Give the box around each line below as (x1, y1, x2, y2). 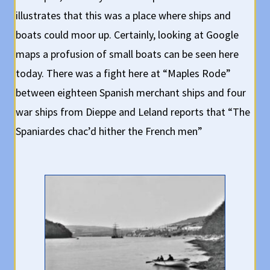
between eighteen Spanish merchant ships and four (16, 86, 246, 100)
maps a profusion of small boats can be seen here (16, 47, 239, 61)
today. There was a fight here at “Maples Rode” (16, 66, 231, 81)
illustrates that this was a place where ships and (16, 8, 231, 23)
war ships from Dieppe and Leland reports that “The (16, 105, 251, 119)
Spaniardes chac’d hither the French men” (16, 124, 203, 139)
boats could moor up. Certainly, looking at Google (16, 28, 239, 42)
